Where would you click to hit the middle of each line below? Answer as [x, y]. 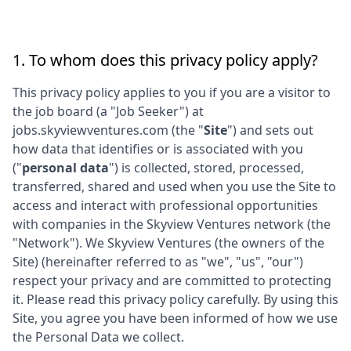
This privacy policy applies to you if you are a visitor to [172, 92]
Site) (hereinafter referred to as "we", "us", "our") [158, 262]
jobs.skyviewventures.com [90, 130]
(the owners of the [270, 243]
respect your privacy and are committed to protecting [172, 280]
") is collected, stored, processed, [206, 168]
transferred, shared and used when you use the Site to [174, 186]
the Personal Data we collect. [98, 337]
